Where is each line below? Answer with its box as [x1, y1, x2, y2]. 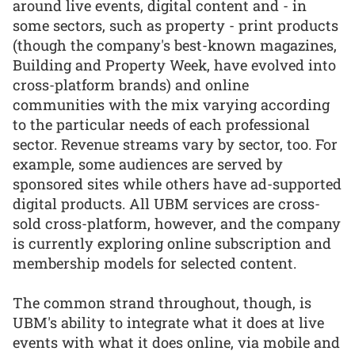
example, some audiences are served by [13, 154, 283, 174]
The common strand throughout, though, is [13, 293, 311, 313]
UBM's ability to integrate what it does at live [13, 313, 324, 333]
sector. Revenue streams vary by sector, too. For [13, 134, 338, 154]
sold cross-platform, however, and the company [13, 213, 341, 233]
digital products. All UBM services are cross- [13, 193, 320, 213]
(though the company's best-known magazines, [13, 35, 337, 55]
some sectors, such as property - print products [13, 15, 338, 35]
